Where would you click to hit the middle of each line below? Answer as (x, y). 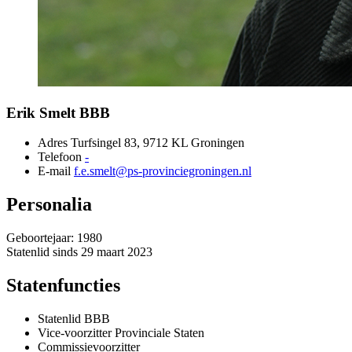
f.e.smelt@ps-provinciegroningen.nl (163, 171)
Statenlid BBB (74, 318)
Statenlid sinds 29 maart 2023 (79, 252)
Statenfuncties (63, 286)
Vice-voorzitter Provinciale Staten (121, 332)
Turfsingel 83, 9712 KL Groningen (156, 143)
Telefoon (61, 157)
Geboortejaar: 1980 (54, 238)
